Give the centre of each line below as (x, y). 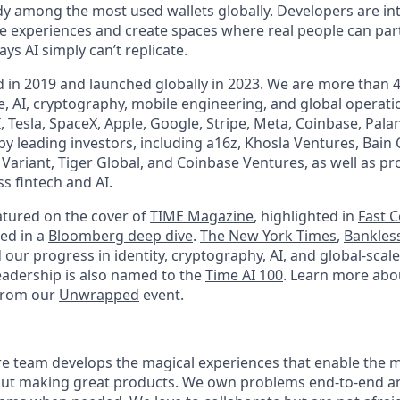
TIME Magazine (202, 216)
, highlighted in (306, 216)
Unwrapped (99, 294)
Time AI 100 (244, 275)
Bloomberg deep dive (121, 235)
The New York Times (268, 235)
